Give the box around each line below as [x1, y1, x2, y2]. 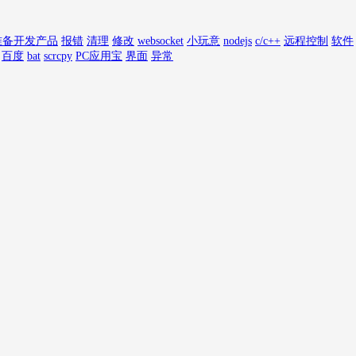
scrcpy [44, 50, 72, 63]
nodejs [223, 35, 252, 48]
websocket [137, 35, 184, 48]
